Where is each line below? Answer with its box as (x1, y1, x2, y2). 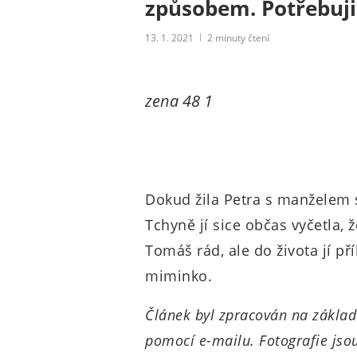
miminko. (145, 266, 212, 285)
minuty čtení (215, 31, 269, 45)
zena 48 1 (145, 90, 213, 112)
